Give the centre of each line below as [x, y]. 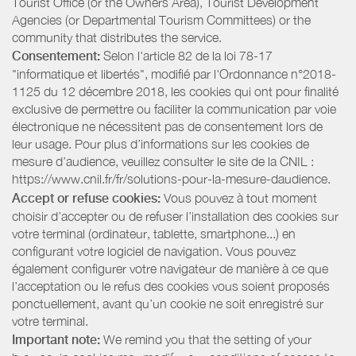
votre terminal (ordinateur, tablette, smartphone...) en [154, 233]
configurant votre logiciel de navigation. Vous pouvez [154, 251]
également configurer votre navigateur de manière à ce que [170, 268]
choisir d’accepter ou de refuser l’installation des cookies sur [175, 216]
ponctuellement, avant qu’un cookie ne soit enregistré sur [168, 303]
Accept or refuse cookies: [86, 198]
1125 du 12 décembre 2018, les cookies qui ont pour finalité [175, 92]
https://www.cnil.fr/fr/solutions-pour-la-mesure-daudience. [171, 179]
